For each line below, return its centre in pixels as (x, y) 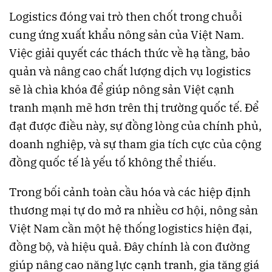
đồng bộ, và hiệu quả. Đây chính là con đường (129, 247)
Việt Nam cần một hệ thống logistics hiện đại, (131, 229)
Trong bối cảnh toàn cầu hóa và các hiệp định (130, 192)
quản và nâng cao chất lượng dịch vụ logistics (130, 71)
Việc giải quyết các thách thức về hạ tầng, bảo (130, 53)
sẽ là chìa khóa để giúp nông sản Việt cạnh (122, 90)
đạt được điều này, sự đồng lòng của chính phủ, (135, 126)
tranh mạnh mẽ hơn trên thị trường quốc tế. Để (134, 108)
